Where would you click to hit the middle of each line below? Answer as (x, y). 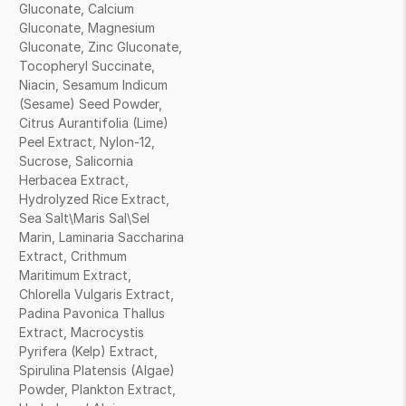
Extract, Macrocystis (82, 332)
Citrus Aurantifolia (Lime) (94, 123)
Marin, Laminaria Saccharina (101, 237)
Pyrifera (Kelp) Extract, (88, 351)
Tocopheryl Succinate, (87, 66)
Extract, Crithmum (73, 256)
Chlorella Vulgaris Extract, (97, 294)
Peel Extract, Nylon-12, (87, 142)
